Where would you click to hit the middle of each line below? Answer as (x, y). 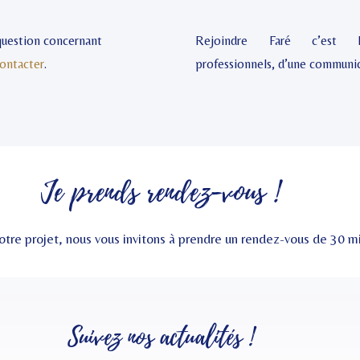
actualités (200, 337)
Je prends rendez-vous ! (160, 192)
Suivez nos (110, 337)
